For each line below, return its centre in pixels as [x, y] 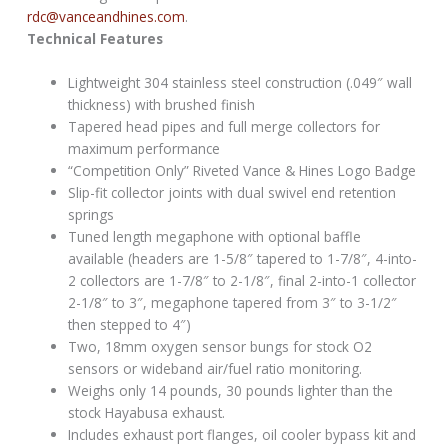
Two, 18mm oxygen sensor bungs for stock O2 [220, 347]
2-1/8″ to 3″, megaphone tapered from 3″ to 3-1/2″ [233, 303]
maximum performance [144, 149]
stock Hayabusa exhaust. [147, 413]
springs [91, 215]
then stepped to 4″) [130, 325]
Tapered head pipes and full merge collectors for [224, 127]
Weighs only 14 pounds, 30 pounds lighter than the [231, 391]
